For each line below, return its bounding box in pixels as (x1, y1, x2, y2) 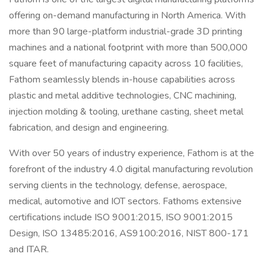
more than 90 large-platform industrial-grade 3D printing (9, 25, 242, 38)
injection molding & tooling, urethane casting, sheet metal (9, 105, 243, 118)
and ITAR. (9, 243, 49, 256)
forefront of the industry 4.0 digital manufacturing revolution (9, 163, 253, 176)
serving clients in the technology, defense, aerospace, (9, 179, 227, 192)
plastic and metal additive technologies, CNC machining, (9, 89, 236, 102)
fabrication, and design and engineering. (9, 121, 169, 134)
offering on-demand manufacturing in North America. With (9, 9, 246, 22)
